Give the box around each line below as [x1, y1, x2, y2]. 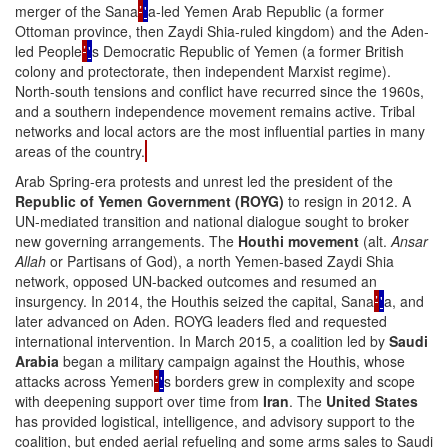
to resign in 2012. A [284, 190, 411, 211]
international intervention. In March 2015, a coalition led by [15, 330, 389, 351]
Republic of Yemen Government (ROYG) [15, 190, 284, 211]
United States [326, 390, 418, 411]
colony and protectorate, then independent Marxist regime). [15, 60, 391, 81]
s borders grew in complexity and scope [164, 370, 415, 391]
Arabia [15, 350, 59, 371]
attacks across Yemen [15, 370, 154, 391]
